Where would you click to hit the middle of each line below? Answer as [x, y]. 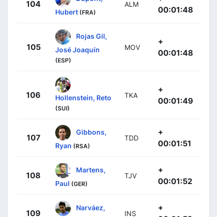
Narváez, [91, 207]
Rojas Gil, [92, 36]
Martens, [91, 170]
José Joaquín [77, 49]
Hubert [67, 12]
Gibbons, [91, 132]
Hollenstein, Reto [83, 97]
